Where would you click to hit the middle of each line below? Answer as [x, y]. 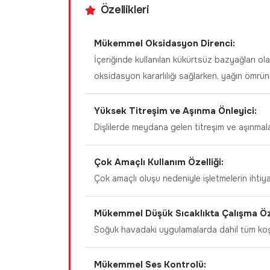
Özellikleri [125, 10]
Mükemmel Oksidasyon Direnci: [165, 43]
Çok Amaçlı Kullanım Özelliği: [159, 162]
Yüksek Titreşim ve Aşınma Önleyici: [175, 111]
